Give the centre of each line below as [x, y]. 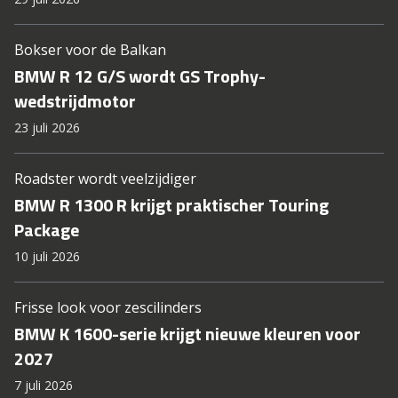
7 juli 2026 [44, 385]
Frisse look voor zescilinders [108, 307]
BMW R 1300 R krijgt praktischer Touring [171, 205]
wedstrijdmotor [75, 101]
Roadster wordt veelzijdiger [105, 179]
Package [47, 230]
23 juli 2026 [47, 127]
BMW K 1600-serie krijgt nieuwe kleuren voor [187, 334]
